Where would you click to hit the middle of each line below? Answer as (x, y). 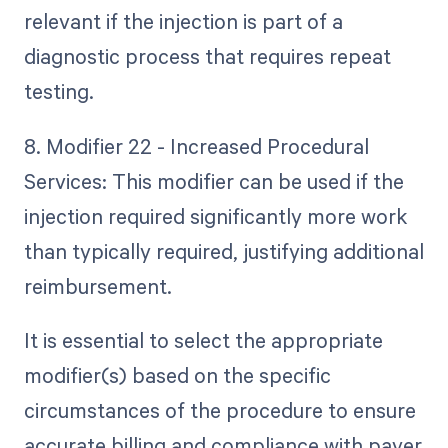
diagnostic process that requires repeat (207, 56)
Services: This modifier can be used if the (213, 180)
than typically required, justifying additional (223, 250)
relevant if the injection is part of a (183, 21)
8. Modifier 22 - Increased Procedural (196, 145)
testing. (58, 91)
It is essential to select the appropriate (203, 339)
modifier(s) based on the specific (177, 374)
